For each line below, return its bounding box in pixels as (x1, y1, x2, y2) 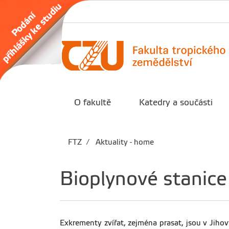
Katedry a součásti (139, 98, 213, 107)
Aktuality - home (94, 138, 154, 146)
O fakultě (74, 98, 111, 107)
